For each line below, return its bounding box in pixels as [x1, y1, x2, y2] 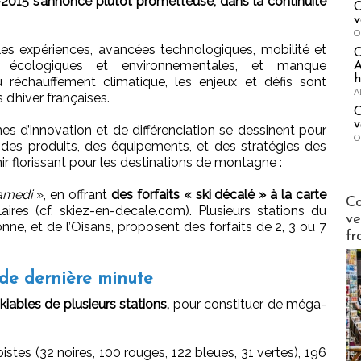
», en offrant [32, 187, 111, 203]
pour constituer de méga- [169, 297, 327, 313]
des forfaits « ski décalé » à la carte [110, 187, 327, 203]
